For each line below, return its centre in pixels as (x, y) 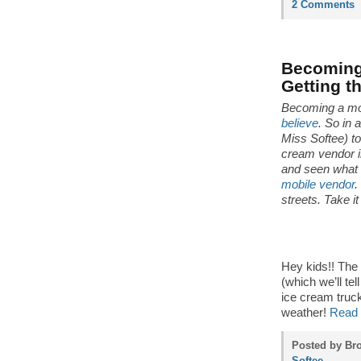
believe (300, 123)
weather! (305, 313)
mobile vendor (318, 185)
